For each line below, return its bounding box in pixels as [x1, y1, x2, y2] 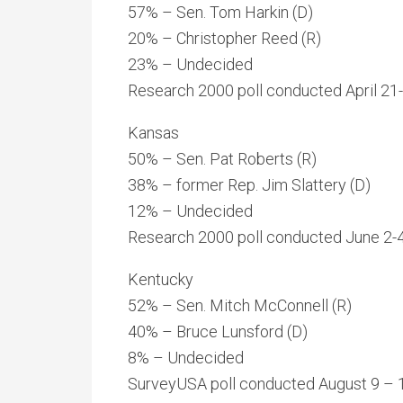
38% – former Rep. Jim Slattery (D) [128, 175, 371, 194]
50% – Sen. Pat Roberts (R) [128, 149, 317, 168]
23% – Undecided [128, 55, 253, 74]
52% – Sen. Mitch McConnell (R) [128, 296, 352, 315]
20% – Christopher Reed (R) [128, 29, 321, 48]
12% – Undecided [128, 201, 253, 220]
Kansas [128, 123, 179, 142]
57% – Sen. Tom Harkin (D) [128, 3, 313, 22]
